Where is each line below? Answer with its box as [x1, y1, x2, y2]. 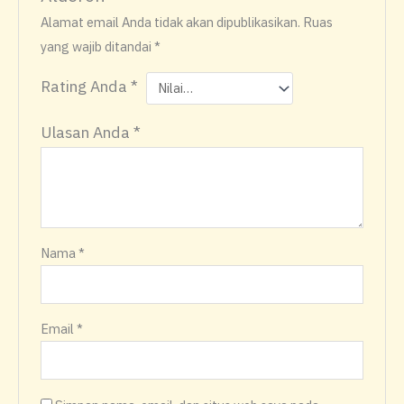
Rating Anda [41, 76, 132, 97]
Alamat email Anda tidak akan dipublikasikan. [41, 14, 301, 32]
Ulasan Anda [41, 121, 134, 142]
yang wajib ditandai [41, 38, 155, 56]
